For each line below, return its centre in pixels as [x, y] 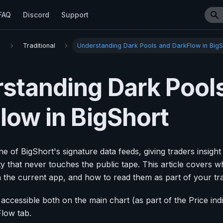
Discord [36, 15]
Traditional [39, 46]
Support [75, 15]
